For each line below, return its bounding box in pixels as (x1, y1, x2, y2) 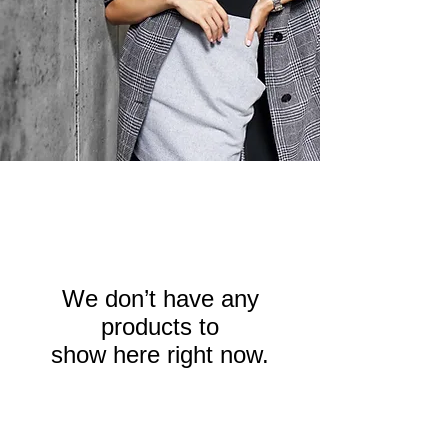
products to (101, 313, 219, 340)
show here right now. (51, 341, 269, 368)
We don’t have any (61, 285, 259, 312)
